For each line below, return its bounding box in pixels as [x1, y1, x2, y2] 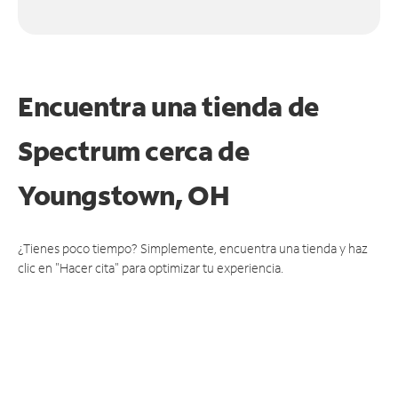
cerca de [145, 132, 250, 168]
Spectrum [18, 132, 146, 168]
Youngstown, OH [18, 177, 230, 212]
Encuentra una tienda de [18, 88, 319, 123]
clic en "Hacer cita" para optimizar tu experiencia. [18, 259, 283, 276]
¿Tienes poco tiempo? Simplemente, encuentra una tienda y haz [18, 239, 368, 257]
